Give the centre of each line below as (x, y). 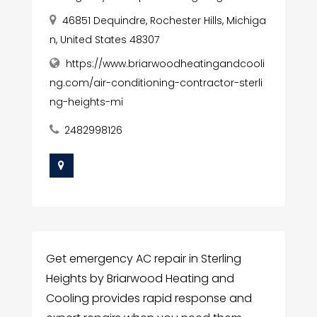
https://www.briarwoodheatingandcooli (165, 63)
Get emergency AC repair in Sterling (143, 258)
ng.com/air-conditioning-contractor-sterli (156, 82)
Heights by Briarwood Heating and (140, 278)
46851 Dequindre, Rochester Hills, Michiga (164, 20)
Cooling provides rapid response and (149, 298)
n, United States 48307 (104, 39)
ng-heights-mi (86, 102)
